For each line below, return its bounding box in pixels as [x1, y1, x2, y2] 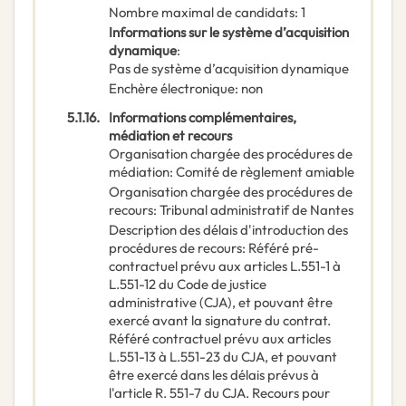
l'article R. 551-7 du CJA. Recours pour [109, 384, 330, 402]
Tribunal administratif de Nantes [159, 201, 353, 219]
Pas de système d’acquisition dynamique [109, 60, 349, 78]
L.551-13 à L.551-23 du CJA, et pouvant [109, 348, 337, 366]
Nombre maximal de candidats [109, 4, 295, 22]
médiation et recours [109, 127, 232, 145]
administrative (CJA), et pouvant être [109, 294, 333, 312]
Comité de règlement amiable [176, 163, 354, 181]
